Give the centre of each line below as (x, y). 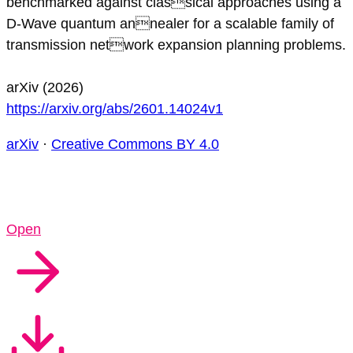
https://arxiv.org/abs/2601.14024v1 (115, 109)
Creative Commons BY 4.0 (135, 145)
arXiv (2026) (45, 88)
